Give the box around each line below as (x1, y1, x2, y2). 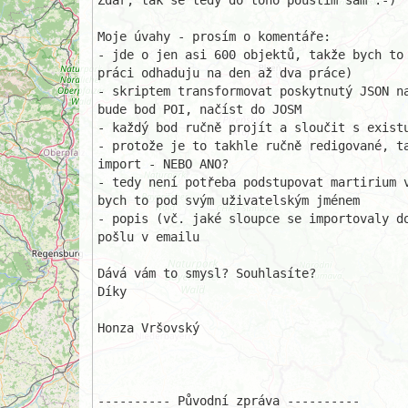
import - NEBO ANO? (97, 157, 229, 171)
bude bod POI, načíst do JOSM (97, 102, 301, 117)
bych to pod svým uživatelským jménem (97, 193, 360, 208)
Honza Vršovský (97, 321, 199, 335)
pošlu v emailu (97, 229, 199, 244)
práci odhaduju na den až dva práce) (97, 66, 352, 80)
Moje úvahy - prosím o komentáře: (97, 29, 331, 44)
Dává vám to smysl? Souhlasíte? (97, 266, 316, 280)
